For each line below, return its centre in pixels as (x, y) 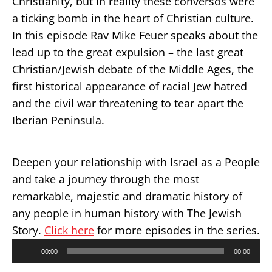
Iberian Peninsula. (58, 120)
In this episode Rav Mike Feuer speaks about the (135, 35)
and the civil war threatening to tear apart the (128, 103)
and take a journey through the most (106, 179)
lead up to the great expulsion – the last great (128, 52)
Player (24, 256)
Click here (69, 230)
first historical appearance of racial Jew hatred (130, 86)
